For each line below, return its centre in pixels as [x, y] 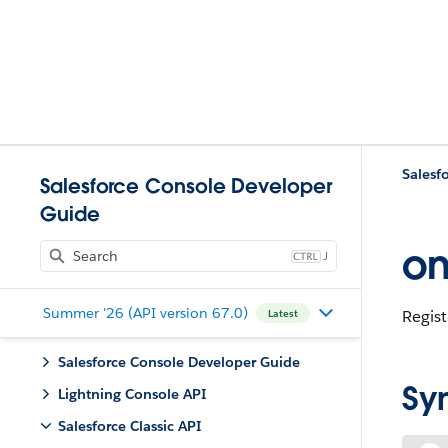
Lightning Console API [132, 394]
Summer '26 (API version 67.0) [145, 312]
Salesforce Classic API [129, 426]
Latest [282, 313]
